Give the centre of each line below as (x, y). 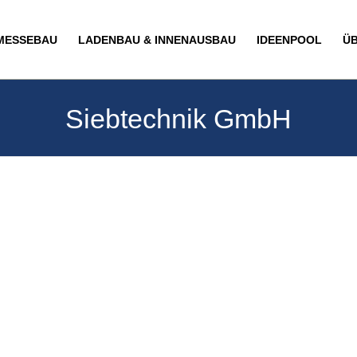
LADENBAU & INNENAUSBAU (157, 40)
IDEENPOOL (289, 40)
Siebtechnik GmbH (178, 119)
